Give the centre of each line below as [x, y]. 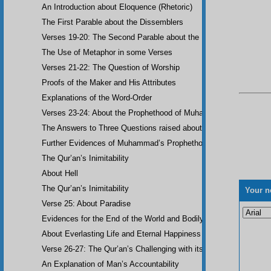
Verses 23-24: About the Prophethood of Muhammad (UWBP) [149, 113]
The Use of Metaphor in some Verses [107, 53]
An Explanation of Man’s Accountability [110, 264]
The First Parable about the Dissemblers [113, 22]
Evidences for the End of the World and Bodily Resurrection [146, 219]
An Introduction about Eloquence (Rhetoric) [117, 7]
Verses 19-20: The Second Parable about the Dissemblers [143, 38]
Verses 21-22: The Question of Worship [111, 68]
